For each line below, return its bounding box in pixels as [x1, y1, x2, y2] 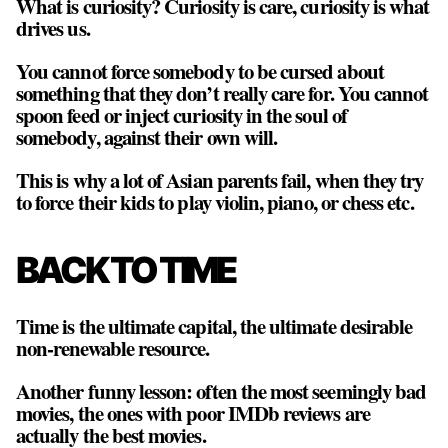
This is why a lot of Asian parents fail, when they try [16, 164, 424, 195]
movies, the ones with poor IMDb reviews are [16, 397, 370, 428]
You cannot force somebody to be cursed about [16, 55, 384, 86]
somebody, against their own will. [16, 121, 278, 152]
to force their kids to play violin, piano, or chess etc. [16, 186, 414, 217]
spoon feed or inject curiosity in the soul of [16, 99, 347, 130]
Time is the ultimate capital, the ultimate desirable [16, 310, 413, 341]
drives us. [16, 13, 90, 44]
